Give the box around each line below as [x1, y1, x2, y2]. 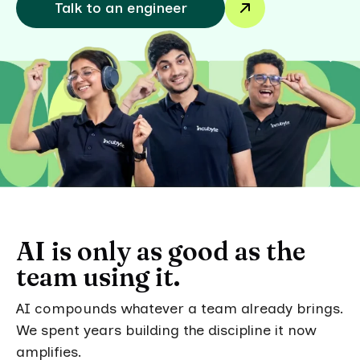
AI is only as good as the [16, 235, 305, 267]
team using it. [16, 260, 180, 292]
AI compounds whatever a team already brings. [16, 299, 344, 317]
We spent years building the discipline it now [16, 321, 317, 339]
